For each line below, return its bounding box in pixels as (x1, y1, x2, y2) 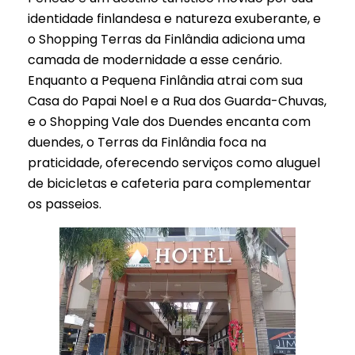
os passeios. (28, 194, 101, 213)
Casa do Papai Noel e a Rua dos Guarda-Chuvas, (28, 91, 326, 110)
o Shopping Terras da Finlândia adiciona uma (28, 29, 305, 48)
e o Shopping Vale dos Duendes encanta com (28, 112, 311, 131)
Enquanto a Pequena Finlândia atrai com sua (28, 71, 303, 90)
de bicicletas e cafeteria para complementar (28, 174, 311, 193)
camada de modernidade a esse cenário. (28, 50, 282, 69)
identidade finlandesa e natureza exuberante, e (28, 9, 321, 28)
